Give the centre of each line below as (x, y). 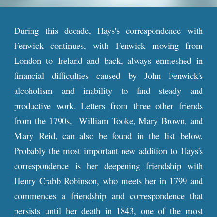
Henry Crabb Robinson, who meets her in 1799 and (108, 180)
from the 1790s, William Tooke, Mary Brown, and (108, 120)
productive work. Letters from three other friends (108, 105)
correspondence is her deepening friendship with (108, 165)
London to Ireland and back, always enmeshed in (108, 60)
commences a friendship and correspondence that (108, 195)
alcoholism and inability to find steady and (108, 90)
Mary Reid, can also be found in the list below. (108, 135)
